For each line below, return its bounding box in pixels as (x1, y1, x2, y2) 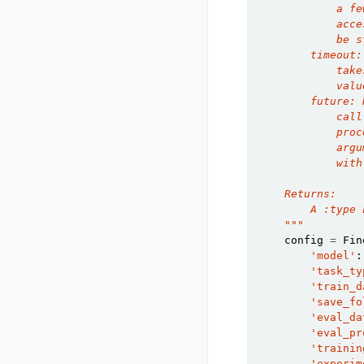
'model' (310, 249, 356, 262)
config (284, 234, 323, 246)
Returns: (258, 188, 336, 200)
